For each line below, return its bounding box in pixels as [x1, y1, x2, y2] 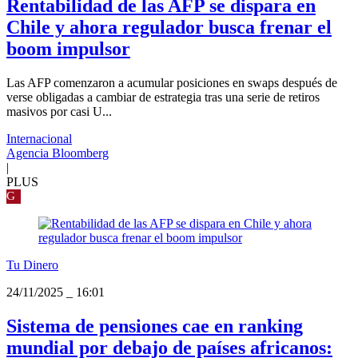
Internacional [6, 132, 72, 146]
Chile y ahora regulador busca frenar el [6, 17, 332, 38]
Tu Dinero [6, 258, 58, 272]
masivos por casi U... [6, 105, 112, 119]
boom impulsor [6, 38, 130, 60]
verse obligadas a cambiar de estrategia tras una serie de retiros [6, 90, 320, 105]
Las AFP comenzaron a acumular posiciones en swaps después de [6, 76, 337, 90]
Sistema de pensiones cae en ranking [6, 316, 303, 337]
